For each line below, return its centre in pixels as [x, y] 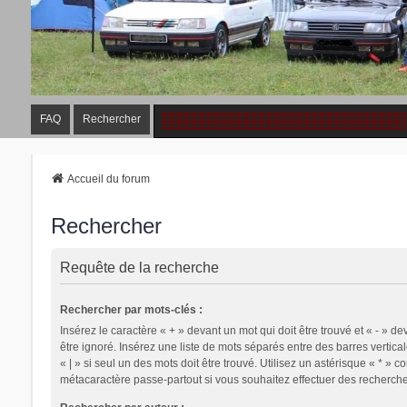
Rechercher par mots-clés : [131, 309]
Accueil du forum [108, 179]
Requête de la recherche [139, 267]
